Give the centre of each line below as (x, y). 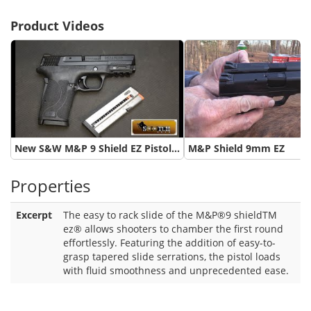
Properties (50, 185)
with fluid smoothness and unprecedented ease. (176, 270)
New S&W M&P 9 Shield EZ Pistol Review (111, 148)
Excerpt (34, 215)
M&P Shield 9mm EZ (236, 148)
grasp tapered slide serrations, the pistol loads (172, 256)
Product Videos (57, 26)
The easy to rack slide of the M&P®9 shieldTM (170, 215)
